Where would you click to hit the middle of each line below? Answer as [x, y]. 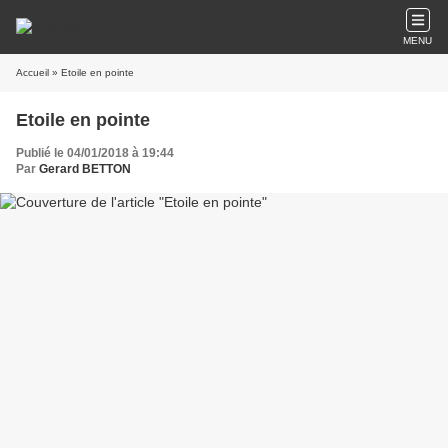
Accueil [32, 72]
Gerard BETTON [85, 169]
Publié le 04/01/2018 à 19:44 [95, 153]
